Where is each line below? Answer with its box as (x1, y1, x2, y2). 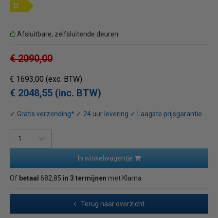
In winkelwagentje (77, 154, 134, 162)
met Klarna (107, 174, 142, 182)
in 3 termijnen (63, 174, 107, 182)
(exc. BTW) (46, 74, 82, 84)
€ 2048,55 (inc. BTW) (10, 87, 101, 99)
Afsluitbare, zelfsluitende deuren (16, 30, 118, 38)
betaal (19, 174, 39, 182)
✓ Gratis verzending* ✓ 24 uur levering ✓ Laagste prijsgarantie (10, 109, 202, 118)
